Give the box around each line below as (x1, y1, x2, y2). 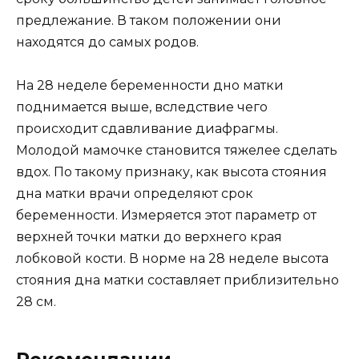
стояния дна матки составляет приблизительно (16, 272, 339, 288)
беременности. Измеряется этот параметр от (16, 208, 317, 224)
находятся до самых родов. (16, 34, 199, 50)
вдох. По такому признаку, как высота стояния (16, 164, 327, 180)
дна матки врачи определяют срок (16, 186, 253, 202)
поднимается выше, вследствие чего (16, 99, 268, 115)
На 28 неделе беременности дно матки (16, 78, 284, 94)
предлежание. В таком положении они (16, 13, 281, 29)
